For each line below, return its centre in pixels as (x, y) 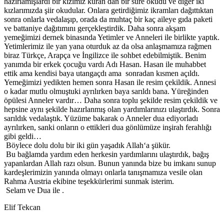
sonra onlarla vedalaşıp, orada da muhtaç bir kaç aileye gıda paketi (108, 19)
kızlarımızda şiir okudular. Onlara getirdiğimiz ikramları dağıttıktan (109, 10)
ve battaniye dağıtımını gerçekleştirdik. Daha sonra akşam (95, 28)
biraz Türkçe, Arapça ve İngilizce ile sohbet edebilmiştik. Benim (105, 55)
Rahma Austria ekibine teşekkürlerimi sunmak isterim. (89, 181)
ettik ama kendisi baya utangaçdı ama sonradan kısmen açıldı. (102, 73)
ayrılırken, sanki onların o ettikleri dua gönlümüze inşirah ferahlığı (108, 127)
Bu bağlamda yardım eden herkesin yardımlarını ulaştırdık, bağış (106, 154)
